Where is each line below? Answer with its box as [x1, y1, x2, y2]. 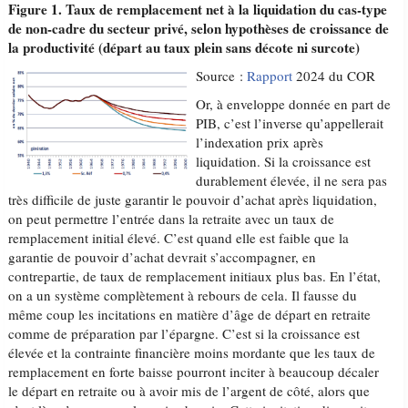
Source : [195, 66, 247, 85]
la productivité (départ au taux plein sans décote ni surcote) [8, 37, 361, 57]
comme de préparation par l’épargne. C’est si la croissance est [8, 324, 361, 342]
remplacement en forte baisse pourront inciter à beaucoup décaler [8, 362, 380, 381]
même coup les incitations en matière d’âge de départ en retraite [8, 305, 372, 323]
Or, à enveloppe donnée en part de [195, 95, 391, 113]
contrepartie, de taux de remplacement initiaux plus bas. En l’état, [8, 267, 382, 285]
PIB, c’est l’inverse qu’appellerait [195, 114, 383, 132]
